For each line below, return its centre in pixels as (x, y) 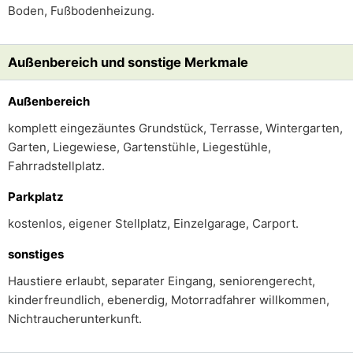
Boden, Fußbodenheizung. (81, 11)
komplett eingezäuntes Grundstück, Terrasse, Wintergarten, (175, 128)
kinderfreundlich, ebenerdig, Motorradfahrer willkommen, (169, 300)
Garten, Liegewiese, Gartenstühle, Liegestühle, (139, 147)
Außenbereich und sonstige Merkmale (128, 62)
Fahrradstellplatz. (56, 166)
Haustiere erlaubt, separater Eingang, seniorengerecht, (162, 281)
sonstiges (36, 254)
